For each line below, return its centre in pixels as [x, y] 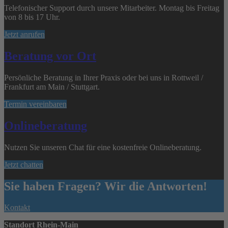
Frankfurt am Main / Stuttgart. [53, 87]
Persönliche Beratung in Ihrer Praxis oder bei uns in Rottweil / [104, 77]
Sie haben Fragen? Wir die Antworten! [106, 186]
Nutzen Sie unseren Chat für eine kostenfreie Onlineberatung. [103, 147]
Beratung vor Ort [50, 56]
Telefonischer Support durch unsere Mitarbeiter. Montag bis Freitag [112, 8]
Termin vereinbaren [35, 104]
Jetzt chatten [24, 164]
